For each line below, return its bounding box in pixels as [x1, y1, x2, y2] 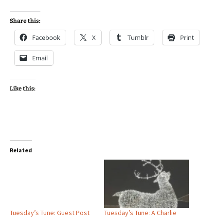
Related [10, 146, 32, 154]
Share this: [10, 18, 40, 24]
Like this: [10, 85, 36, 92]
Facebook [32, 33, 60, 42]
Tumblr [127, 33, 148, 42]
